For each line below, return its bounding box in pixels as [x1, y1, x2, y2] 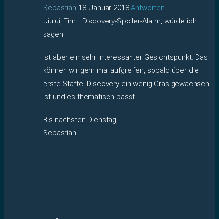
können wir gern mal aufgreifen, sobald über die [43, 66, 199, 75]
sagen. [43, 29, 65, 39]
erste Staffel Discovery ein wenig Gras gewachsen [43, 79, 209, 88]
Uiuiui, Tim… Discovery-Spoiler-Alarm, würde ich [43, 16, 197, 25]
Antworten [131, 3, 165, 12]
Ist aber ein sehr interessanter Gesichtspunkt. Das [43, 52, 208, 62]
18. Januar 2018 [78, 3, 129, 12]
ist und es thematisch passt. [43, 92, 136, 101]
